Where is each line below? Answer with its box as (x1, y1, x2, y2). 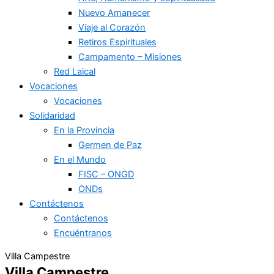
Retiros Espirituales (78, 36, 157, 48)
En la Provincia (54, 124, 114, 136)
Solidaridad (29, 109, 75, 121)
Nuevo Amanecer (78, 7, 150, 18)
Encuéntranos (54, 227, 112, 239)
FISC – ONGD (78, 168, 134, 180)
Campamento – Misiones (78, 51, 182, 62)
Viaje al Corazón (78, 21, 146, 33)
